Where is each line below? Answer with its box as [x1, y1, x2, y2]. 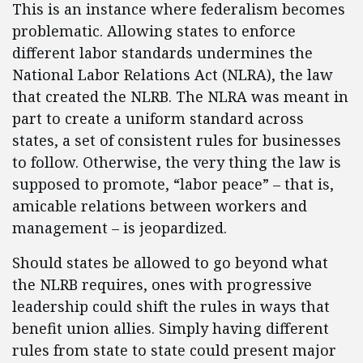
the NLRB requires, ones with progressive [12, 275, 312, 295]
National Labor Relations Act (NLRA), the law [12, 65, 333, 85]
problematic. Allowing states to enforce [12, 21, 296, 41]
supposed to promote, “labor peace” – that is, [12, 174, 334, 194]
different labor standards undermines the [12, 43, 313, 63]
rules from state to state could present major [12, 340, 336, 361]
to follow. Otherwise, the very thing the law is [12, 152, 341, 173]
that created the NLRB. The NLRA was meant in [12, 87, 348, 107]
